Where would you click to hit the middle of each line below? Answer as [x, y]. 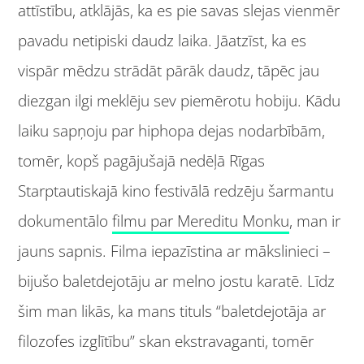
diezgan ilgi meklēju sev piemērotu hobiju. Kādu [180, 100]
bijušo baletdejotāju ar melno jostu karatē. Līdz [177, 281]
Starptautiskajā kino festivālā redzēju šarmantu [176, 191]
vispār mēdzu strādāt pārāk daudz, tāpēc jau [169, 70]
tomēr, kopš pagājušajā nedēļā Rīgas [142, 160]
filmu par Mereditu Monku [201, 221]
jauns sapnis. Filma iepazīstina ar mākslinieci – [175, 251]
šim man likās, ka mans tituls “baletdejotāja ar [172, 311]
